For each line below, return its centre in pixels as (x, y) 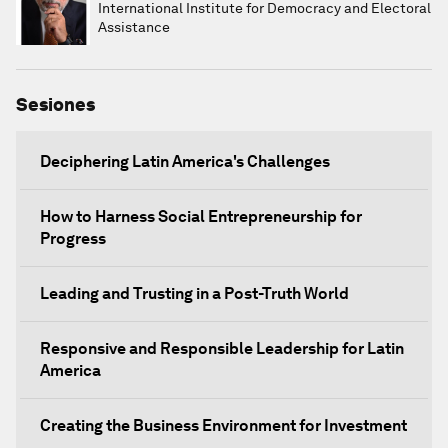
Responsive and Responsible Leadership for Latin (222, 348)
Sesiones (55, 104)
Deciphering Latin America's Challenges (185, 161)
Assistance (134, 27)
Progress (73, 238)
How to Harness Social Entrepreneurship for (201, 216)
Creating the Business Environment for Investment (223, 425)
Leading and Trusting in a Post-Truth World (194, 293)
